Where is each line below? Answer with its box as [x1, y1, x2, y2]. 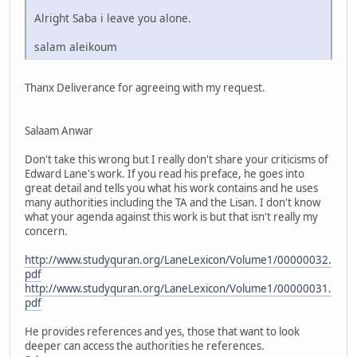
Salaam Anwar [25, 124, 93, 139]
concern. [25, 224, 68, 239]
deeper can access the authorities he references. [25, 339, 265, 354]
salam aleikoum [34, 39, 117, 55]
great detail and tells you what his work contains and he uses [25, 181, 318, 196]
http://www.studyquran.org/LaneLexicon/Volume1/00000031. [25, 281, 331, 296]
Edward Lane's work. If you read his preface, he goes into [25, 167, 304, 182]
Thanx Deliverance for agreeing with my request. [25, 80, 265, 96]
